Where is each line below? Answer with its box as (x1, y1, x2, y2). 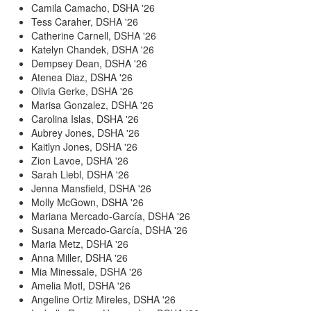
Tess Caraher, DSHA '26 (31, 15, 138, 29)
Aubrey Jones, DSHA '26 (31, 126, 140, 140)
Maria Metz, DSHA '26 (31, 237, 128, 251)
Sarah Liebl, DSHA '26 (31, 167, 129, 182)
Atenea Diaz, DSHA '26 (31, 70, 133, 85)
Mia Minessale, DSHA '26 (31, 264, 142, 279)
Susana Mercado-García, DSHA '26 (31, 223, 187, 237)
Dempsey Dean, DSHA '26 (31, 56, 147, 71)
